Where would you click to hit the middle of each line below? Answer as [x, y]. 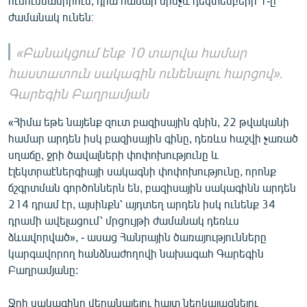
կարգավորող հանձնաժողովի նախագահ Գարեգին [136, 253]
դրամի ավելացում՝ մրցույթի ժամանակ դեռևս [124, 220]
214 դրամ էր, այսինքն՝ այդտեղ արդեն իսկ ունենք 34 [142, 204]
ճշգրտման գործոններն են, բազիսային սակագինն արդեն [152, 187]
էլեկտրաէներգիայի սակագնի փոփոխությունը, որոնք [142, 171]
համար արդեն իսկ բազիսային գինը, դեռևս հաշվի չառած [153, 138]
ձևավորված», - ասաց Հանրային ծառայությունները [137, 236]
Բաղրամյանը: [43, 269]
